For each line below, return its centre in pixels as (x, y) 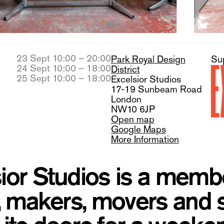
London (126, 99)
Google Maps (138, 129)
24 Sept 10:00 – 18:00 (63, 68)
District (125, 69)
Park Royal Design (148, 59)
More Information (145, 139)
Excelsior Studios (146, 79)
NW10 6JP (133, 109)
